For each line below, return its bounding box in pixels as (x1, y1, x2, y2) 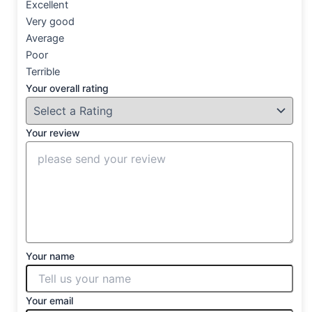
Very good (26, 15, 75, 29)
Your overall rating (26, 82, 109, 95)
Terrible (26, 65, 60, 79)
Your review (26, 127, 80, 139)
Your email (26, 295, 73, 307)
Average (26, 32, 64, 45)
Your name (26, 250, 75, 263)
